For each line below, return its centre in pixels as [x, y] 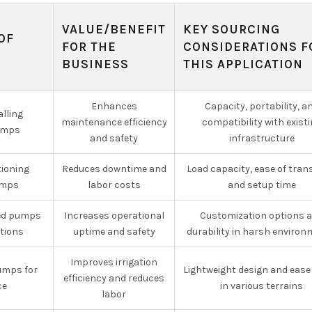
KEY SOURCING [232, 29]
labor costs [114, 185]
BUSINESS [95, 64]
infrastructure [262, 138]
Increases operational [114, 216]
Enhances [114, 106]
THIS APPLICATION [243, 64]
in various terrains [262, 286]
